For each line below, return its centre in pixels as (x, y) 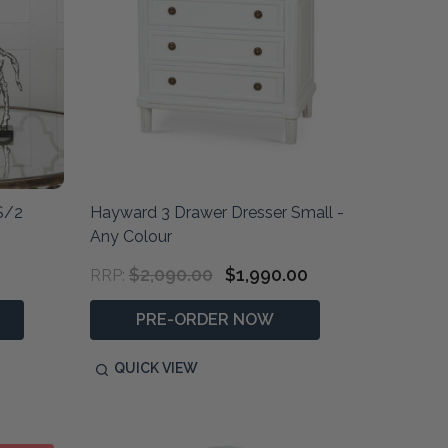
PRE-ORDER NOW (204, 320)
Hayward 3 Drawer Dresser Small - (216, 213)
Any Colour (130, 237)
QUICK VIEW (155, 368)
